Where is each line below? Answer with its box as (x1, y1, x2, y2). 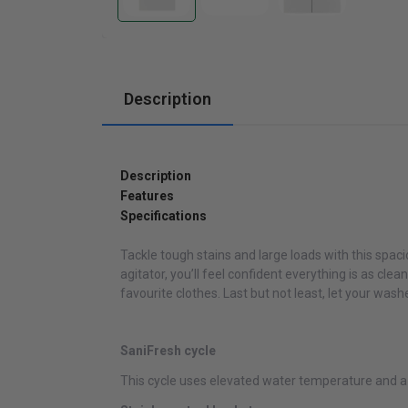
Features (120, 189, 174, 204)
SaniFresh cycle (120, 343, 216, 359)
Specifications (120, 209, 207, 224)
